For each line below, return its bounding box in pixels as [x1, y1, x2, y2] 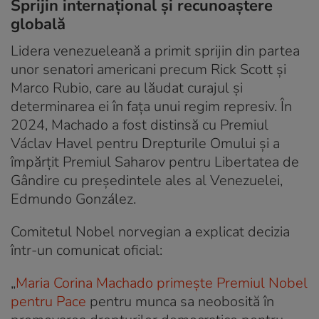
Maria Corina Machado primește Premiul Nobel [16, 273, 308, 293]
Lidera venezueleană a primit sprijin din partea [11, 41, 300, 61]
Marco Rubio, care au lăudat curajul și [11, 78, 243, 98]
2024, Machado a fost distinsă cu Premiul [11, 115, 268, 135]
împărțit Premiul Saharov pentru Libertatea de [11, 152, 299, 172]
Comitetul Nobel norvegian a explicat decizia [11, 221, 290, 241]
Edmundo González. [11, 189, 136, 209]
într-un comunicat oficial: [11, 240, 162, 260]
